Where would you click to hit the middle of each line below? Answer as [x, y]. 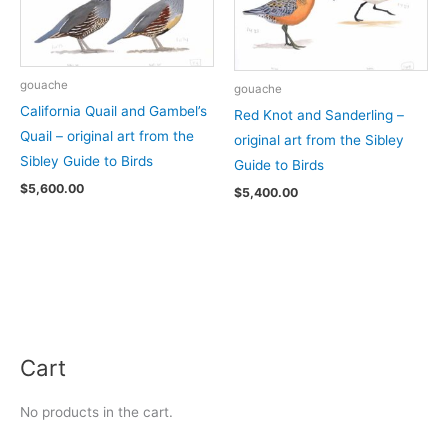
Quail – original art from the [107, 136]
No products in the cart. [96, 412]
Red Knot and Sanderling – [319, 115]
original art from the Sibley [319, 140]
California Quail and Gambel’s [113, 111]
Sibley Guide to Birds [86, 161]
